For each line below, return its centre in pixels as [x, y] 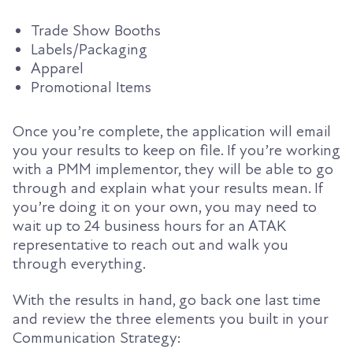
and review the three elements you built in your [171, 319]
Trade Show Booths [96, 30]
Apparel [57, 68]
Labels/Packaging [89, 49]
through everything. [79, 264]
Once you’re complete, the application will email [172, 131]
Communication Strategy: [97, 338]
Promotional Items [91, 87]
